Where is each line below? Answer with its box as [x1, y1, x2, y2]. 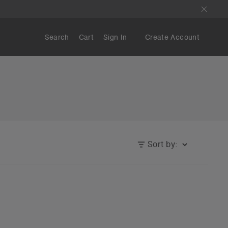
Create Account [145, 32, 199, 42]
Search [44, 32, 69, 42]
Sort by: [148, 139, 177, 150]
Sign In [103, 32, 127, 42]
